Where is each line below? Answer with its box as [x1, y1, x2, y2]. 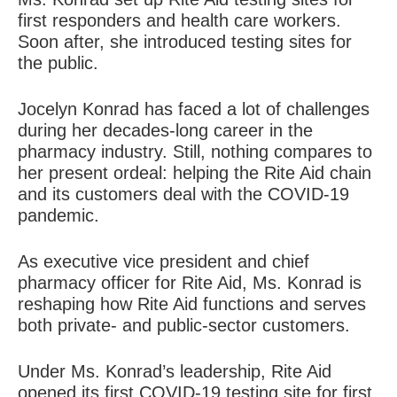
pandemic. [18, 206, 99, 226]
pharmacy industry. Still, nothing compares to [18, 142, 372, 162]
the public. [18, 53, 98, 74]
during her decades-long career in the [18, 121, 313, 141]
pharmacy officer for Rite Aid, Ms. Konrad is [18, 273, 362, 293]
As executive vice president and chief [18, 252, 309, 272]
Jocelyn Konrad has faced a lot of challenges [18, 99, 370, 120]
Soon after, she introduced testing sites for [18, 32, 352, 52]
